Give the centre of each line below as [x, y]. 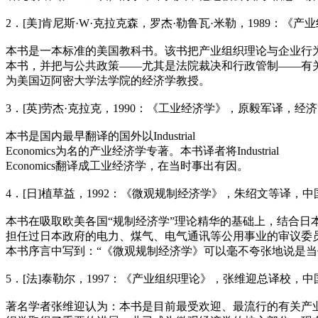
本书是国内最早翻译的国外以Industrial [100, 136]
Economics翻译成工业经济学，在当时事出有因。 [127, 166]
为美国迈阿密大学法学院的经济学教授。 [108, 81]
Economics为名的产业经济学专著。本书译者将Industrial [142, 151]
